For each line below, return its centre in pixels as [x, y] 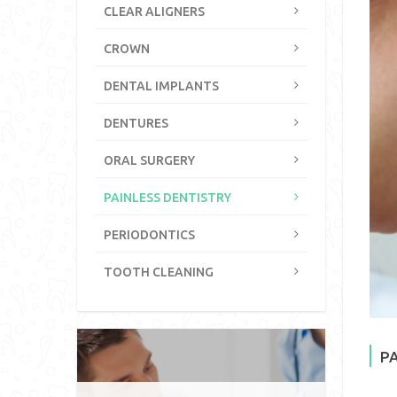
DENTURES [136, 123]
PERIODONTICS [149, 235]
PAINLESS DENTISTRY [167, 198]
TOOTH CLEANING [159, 272]
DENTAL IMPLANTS [161, 86]
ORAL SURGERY [149, 160]
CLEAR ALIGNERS [154, 12]
